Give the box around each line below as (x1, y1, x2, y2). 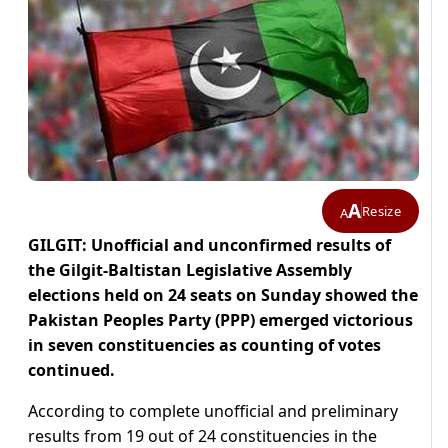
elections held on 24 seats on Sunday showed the (28, 284, 418, 307)
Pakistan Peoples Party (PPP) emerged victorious (28, 309, 413, 332)
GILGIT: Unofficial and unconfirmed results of (28, 234, 391, 257)
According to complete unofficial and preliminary (28, 400, 398, 423)
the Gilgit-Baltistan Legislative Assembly (28, 259, 352, 282)
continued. (28, 359, 115, 382)
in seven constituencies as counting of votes (28, 334, 381, 357)
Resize (362, 201, 401, 220)
